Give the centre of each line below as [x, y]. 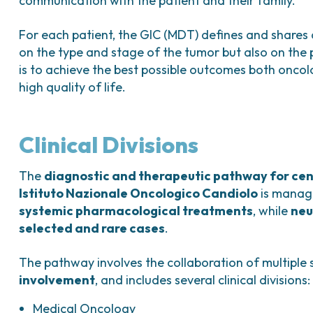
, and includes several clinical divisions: [203, 280]
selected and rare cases [92, 228]
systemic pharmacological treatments [136, 211]
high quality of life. [73, 87]
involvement [57, 280]
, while [272, 211]
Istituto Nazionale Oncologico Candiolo [139, 193]
